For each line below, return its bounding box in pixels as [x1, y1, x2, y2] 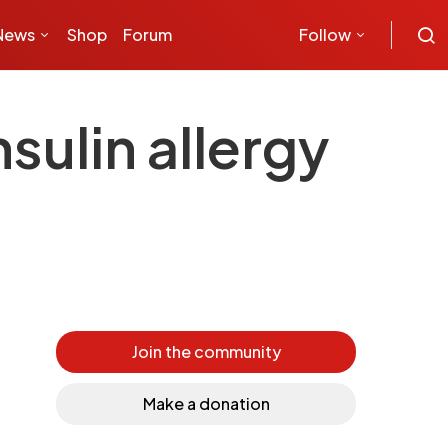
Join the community [131, 341, 281, 362]
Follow [299, 24, 351, 45]
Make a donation [142, 393, 270, 414]
